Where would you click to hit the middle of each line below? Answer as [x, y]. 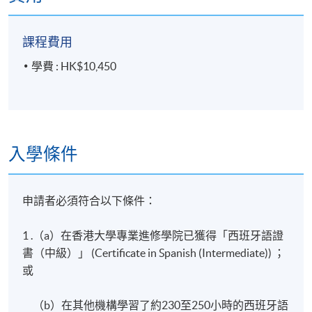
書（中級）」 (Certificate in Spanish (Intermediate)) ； [154, 252]
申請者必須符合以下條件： [89, 200]
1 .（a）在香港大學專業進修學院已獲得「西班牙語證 [153, 235]
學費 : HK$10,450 [74, 66]
